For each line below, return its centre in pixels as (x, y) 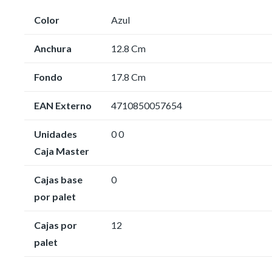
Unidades (56, 134)
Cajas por (56, 225)
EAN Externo (63, 105)
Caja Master (62, 151)
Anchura (53, 48)
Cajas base (58, 179)
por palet (55, 196)
